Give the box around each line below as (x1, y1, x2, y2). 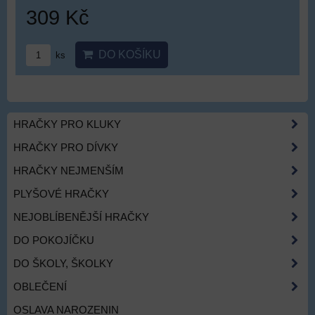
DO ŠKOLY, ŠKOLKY (13, 257, 113, 269)
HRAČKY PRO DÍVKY (13, 141, 118, 153)
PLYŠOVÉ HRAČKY (13, 188, 109, 200)
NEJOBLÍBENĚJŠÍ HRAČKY (13, 211, 149, 223)
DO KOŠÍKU (93, 48, 161, 60)
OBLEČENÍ (13, 281, 67, 292)
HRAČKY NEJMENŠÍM (13, 165, 124, 176)
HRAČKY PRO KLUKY (13, 118, 121, 130)
